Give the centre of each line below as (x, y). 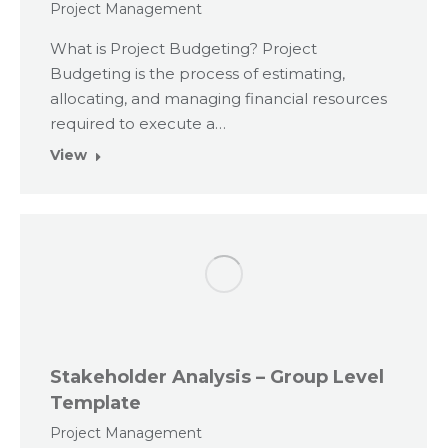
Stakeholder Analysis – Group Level (217, 377)
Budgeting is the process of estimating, (197, 74)
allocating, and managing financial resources (218, 99)
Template (95, 403)
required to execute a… (138, 124)
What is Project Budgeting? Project (183, 49)
